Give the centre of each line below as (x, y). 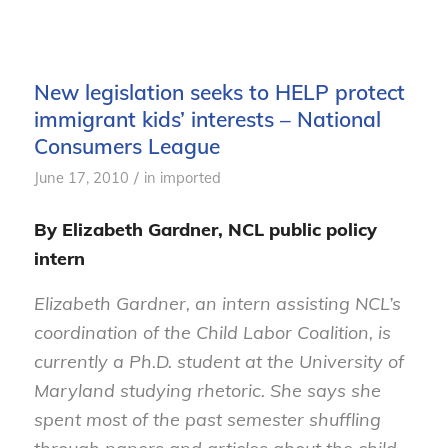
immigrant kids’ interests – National (207, 118)
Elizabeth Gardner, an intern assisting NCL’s (217, 303)
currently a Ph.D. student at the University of (218, 361)
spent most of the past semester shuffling (207, 419)
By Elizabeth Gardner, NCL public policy (205, 230)
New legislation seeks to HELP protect (219, 91)
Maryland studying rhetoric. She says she (207, 390)
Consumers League (126, 145)
